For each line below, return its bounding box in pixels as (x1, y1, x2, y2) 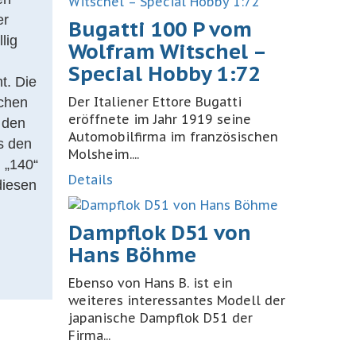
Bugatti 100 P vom (68, 16, 252, 42)
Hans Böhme (68, 242, 196, 268)
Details (68, 172, 113, 188)
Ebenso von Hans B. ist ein (68, 275, 233, 291)
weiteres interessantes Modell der (68, 292, 285, 308)
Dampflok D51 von (68, 219, 251, 246)
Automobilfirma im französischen (68, 129, 278, 145)
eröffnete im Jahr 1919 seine (68, 111, 251, 127)
